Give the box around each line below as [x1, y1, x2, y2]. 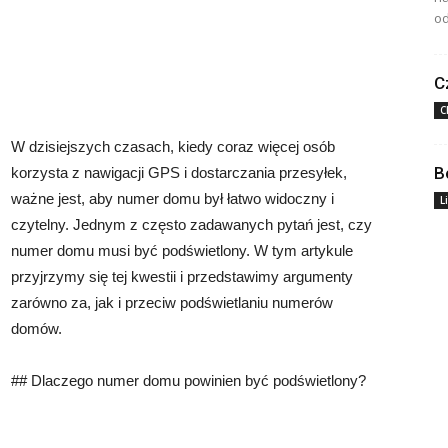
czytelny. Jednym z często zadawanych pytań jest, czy [11, 216, 372, 233]
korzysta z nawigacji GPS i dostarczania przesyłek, [11, 164, 347, 181]
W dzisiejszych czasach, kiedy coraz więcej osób [11, 138, 335, 155]
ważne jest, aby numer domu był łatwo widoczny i [11, 190, 334, 207]
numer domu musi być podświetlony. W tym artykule [11, 242, 353, 259]
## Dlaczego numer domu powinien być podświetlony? [11, 372, 366, 389]
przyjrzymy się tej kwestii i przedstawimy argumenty [11, 268, 353, 285]
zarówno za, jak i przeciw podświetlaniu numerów [11, 294, 333, 311]
